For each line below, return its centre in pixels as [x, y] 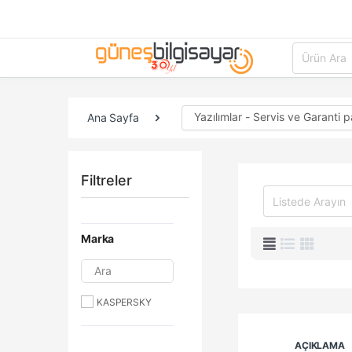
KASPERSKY [124, 302]
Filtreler [106, 180]
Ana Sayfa [113, 118]
